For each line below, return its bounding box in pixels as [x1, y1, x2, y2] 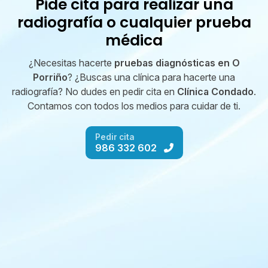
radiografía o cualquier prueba [17, 12, 251, 33]
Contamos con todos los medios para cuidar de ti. [28, 100, 240, 112]
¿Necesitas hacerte [28, 57, 114, 69]
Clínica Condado [177, 86, 254, 98]
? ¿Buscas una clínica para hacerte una [68, 71, 235, 83]
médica [105, 30, 163, 51]
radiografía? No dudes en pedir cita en [12, 86, 177, 98]
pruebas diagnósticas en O [114, 57, 240, 69]
